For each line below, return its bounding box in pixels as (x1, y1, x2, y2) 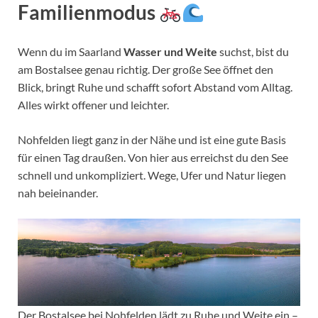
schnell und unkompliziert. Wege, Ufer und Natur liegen (18, 168, 286, 182)
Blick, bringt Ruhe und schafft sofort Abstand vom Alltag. (18, 80, 292, 94)
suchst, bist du (217, 45, 289, 59)
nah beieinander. (18, 186, 98, 200)
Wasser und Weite (124, 45, 217, 59)
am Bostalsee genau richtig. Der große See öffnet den (18, 62, 273, 77)
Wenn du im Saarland (18, 45, 124, 59)
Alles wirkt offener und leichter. (18, 98, 169, 112)
